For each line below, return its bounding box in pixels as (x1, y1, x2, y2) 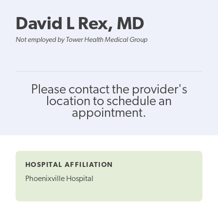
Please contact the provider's (31, 83, 187, 97)
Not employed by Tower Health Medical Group (16, 36, 147, 44)
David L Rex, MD (16, 16, 144, 34)
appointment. (72, 107, 146, 120)
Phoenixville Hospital (25, 175, 93, 183)
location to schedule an (46, 95, 172, 109)
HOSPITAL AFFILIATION (25, 161, 113, 169)
